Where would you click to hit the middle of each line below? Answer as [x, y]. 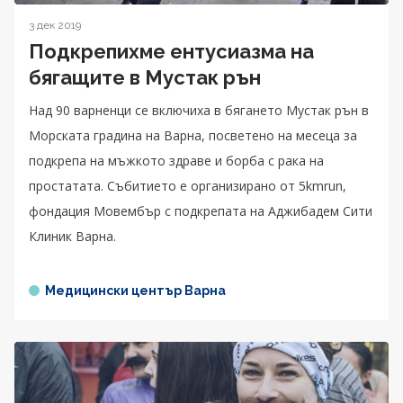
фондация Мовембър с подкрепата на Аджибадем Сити [201, 211]
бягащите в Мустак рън [145, 78]
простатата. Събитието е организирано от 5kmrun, [188, 186]
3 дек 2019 [55, 26]
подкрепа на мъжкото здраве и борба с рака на [176, 161]
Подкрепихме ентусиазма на [171, 52]
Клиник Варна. [72, 237]
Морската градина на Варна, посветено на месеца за [193, 136]
